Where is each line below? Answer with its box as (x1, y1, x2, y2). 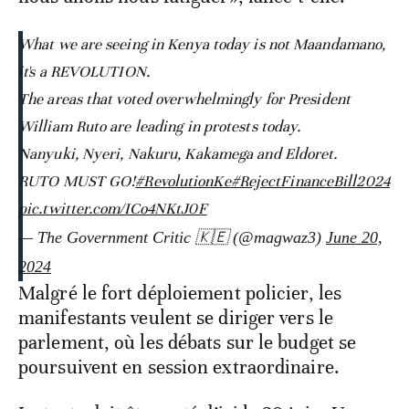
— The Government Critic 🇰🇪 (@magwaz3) (18, 228, 326, 247)
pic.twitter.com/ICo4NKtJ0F (18, 199, 207, 219)
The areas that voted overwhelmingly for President (18, 89, 351, 110)
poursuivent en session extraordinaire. (18, 355, 340, 380)
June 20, (326, 228, 383, 247)
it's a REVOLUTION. (18, 62, 150, 82)
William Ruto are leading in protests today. (18, 117, 301, 137)
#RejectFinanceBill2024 (230, 172, 390, 192)
